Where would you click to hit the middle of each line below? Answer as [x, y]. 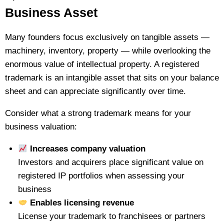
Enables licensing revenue [80, 203]
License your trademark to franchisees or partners [111, 216]
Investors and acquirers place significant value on [110, 162]
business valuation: [41, 127]
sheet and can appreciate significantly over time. [95, 91]
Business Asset [51, 12]
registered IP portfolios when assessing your [101, 176]
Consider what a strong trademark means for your [98, 113]
